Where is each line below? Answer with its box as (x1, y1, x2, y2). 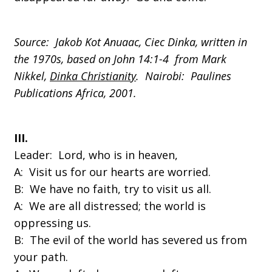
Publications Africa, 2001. (14, 86, 137, 100)
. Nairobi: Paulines (136, 69, 231, 83)
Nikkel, (14, 69, 50, 83)
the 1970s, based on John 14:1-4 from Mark (14, 52, 226, 66)
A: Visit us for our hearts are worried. (14, 165, 211, 179)
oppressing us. (14, 216, 91, 230)
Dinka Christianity (50, 69, 136, 83)
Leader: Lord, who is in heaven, (14, 148, 178, 162)
